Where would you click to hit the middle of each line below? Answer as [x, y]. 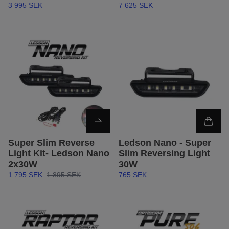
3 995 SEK [25, 5]
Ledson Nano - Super [165, 143]
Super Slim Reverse [51, 143]
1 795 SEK [25, 175]
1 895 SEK [64, 175]
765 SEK [133, 175]
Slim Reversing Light [164, 154]
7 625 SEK [136, 5]
